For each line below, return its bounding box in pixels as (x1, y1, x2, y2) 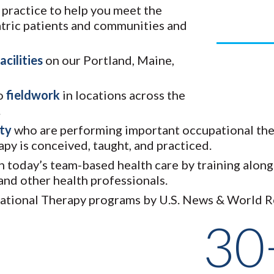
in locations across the (60, 87, 185, 103)
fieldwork (6, 87, 60, 103)
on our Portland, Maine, (43, 53, 174, 68)
